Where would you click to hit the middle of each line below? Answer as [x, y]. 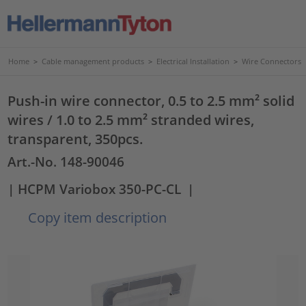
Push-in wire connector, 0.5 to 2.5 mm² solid [151, 100]
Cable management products [93, 61]
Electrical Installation [193, 61]
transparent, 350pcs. [75, 139]
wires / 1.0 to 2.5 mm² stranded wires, [131, 120]
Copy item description [96, 217]
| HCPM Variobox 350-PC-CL [95, 189]
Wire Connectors [272, 61]
